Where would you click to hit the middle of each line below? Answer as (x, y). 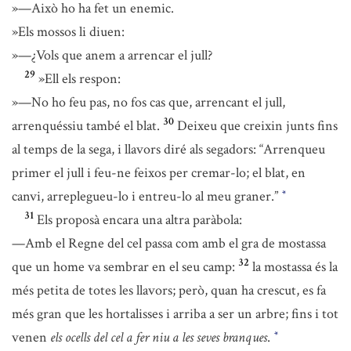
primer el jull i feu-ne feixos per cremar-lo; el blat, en (159, 173)
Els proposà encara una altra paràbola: (139, 220)
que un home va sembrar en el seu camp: (123, 267)
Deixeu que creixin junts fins (257, 126)
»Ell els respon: (80, 79)
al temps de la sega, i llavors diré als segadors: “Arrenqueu (168, 149)
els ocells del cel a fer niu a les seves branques (159, 337)
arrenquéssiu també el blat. (86, 126)
